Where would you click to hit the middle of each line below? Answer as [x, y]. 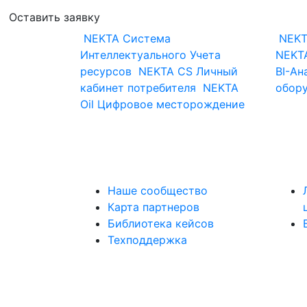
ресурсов [106, 71]
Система [147, 38]
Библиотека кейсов [161, 223]
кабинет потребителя [138, 88]
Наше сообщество [158, 191]
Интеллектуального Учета [150, 55]
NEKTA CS [165, 71]
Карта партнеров [153, 207]
